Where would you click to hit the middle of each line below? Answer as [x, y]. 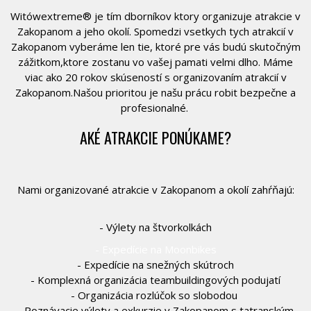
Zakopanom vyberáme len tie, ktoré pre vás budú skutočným [155, 46]
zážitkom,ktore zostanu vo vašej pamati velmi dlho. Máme [155, 61]
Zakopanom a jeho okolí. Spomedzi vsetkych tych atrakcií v [155, 31]
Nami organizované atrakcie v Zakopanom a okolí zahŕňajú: [155, 189]
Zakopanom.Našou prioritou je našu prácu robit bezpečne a [155, 92]
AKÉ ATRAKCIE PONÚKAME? [155, 137]
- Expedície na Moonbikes [155, 249]
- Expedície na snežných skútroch [155, 264]
